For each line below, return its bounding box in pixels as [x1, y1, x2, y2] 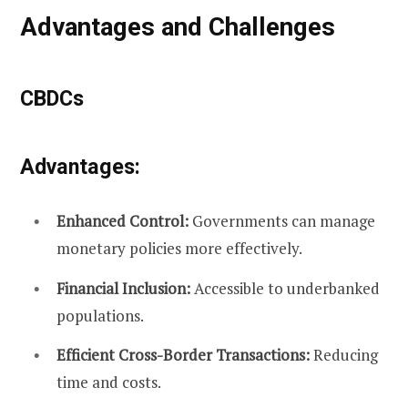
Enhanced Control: [56, 210, 189, 232]
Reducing [310, 344, 378, 366]
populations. [56, 304, 144, 326]
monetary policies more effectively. [56, 238, 302, 260]
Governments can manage [189, 210, 375, 232]
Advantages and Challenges [20, 12, 335, 43]
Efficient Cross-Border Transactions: [56, 344, 310, 366]
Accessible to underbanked [190, 277, 380, 299]
